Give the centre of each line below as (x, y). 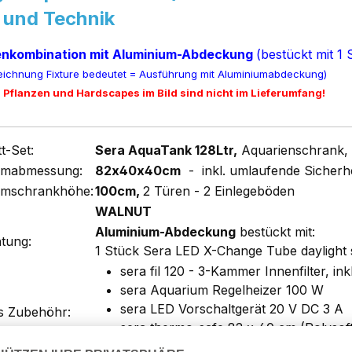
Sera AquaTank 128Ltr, (166, 150)
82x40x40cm (138, 171)
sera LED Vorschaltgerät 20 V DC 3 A (232, 309)
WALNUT (123, 212)
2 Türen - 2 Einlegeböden (219, 191)
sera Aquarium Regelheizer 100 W (222, 290)
